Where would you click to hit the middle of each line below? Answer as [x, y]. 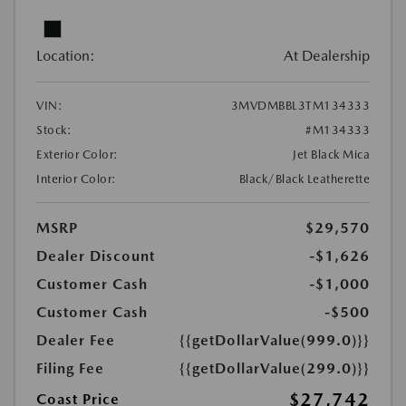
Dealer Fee [76, 340]
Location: [66, 56]
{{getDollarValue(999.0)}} [275, 340]
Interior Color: [77, 179]
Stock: [54, 130]
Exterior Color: [77, 155]
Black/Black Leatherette [304, 179]
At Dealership [327, 56]
